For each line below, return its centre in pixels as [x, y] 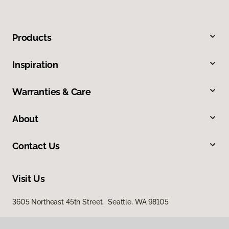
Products [32, 37]
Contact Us [36, 146]
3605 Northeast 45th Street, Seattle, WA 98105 [90, 202]
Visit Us [29, 178]
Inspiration [36, 64]
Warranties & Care [52, 91]
